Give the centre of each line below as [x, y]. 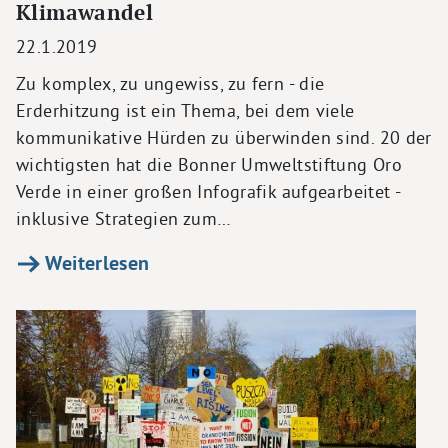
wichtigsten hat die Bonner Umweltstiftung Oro [209, 165]
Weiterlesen [95, 263]
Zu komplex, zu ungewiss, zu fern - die [170, 84]
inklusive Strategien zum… [124, 219]
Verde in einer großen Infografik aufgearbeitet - [208, 192]
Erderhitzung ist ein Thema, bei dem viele [185, 111]
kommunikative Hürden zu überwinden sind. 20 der [224, 138]
